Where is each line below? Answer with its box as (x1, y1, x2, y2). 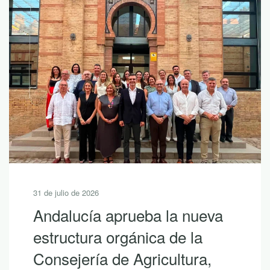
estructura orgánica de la (33, 225, 202, 248)
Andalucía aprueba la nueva (33, 204, 223, 227)
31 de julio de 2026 (33, 187, 99, 199)
